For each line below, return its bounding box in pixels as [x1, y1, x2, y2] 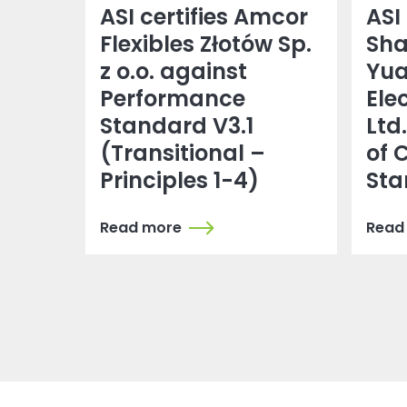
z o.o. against [100, 56, 248, 87]
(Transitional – [100, 138, 266, 169]
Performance [100, 84, 246, 114]
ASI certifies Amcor [100, 2, 309, 33]
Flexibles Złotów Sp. [100, 29, 313, 60]
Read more [100, 217, 183, 239]
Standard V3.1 [100, 111, 254, 142]
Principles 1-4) [100, 165, 260, 196]
